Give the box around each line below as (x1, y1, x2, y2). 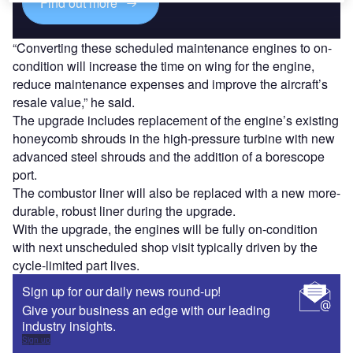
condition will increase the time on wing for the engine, (13, 57, 314, 76)
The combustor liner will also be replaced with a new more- (13, 184, 340, 203)
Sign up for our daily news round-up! (22, 282, 221, 301)
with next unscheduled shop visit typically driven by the (13, 238, 318, 257)
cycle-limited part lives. (13, 256, 139, 275)
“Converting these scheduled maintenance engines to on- (13, 39, 332, 58)
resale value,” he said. (13, 93, 135, 112)
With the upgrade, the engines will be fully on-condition (13, 220, 318, 239)
